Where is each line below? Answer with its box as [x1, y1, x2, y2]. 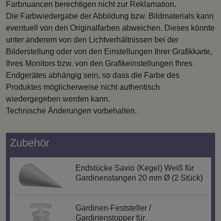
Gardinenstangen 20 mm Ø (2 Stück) [75, 173, 203, 182]
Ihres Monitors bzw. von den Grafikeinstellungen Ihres [6, 59, 192, 68]
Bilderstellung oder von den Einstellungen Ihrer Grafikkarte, [6, 47, 212, 56]
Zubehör [10, 136, 49, 149]
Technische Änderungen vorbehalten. [6, 106, 137, 115]
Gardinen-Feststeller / [75, 203, 151, 212]
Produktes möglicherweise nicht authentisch [6, 82, 160, 91]
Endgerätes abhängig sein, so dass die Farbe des [6, 71, 180, 79]
